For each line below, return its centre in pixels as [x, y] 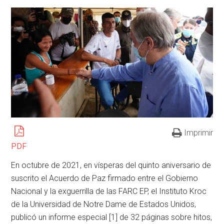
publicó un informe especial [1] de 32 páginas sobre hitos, [112, 217]
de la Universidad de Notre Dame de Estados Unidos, [104, 204]
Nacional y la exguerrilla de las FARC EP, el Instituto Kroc [109, 191]
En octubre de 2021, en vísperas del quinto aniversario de [111, 165]
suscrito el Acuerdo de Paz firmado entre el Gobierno [105, 178]
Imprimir [198, 132]
